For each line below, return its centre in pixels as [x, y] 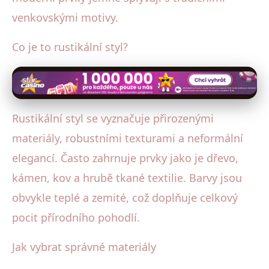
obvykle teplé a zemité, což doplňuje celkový [125, 197]
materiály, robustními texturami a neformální [128, 138]
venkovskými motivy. [65, 17]
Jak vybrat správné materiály [84, 246]
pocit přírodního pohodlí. [76, 217]
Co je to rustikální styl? [70, 47]
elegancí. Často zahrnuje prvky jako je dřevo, [125, 158]
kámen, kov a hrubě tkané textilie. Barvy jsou [127, 177]
